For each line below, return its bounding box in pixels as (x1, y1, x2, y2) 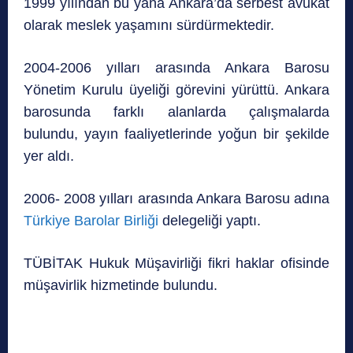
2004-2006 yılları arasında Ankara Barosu (24, 60, 329, 76)
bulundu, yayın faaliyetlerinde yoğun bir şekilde (24, 126, 329, 143)
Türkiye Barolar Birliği (24, 213, 158, 229)
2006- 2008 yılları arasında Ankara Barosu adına (24, 191, 329, 207)
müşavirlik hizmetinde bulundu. (24, 277, 217, 294)
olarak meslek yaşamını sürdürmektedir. (24, 17, 274, 34)
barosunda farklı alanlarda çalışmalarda (24, 104, 329, 121)
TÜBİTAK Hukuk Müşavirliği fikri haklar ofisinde (24, 255, 329, 272)
